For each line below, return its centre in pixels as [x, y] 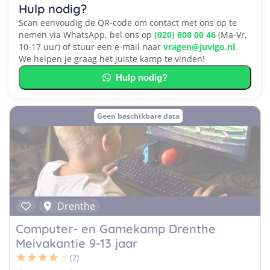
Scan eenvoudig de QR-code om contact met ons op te [128, 23]
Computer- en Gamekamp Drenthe [116, 229]
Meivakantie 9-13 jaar [77, 243]
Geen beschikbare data [138, 116]
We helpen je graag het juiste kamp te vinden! [112, 59]
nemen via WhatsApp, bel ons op [86, 35]
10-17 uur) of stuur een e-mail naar [91, 47]
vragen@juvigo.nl [199, 47]
